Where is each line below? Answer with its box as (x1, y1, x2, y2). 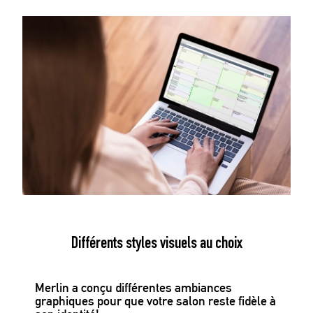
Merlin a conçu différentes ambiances (35, 280, 232, 296)
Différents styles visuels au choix (71, 236, 242, 254)
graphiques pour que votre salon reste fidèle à (35, 293, 276, 309)
